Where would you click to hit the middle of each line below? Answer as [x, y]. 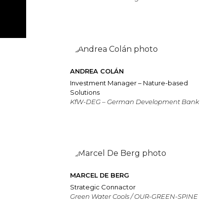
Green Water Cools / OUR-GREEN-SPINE [134, 197]
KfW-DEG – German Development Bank [135, 101]
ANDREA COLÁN [97, 71]
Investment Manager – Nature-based [129, 83]
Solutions [85, 92]
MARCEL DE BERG [100, 175]
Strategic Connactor [103, 187]
